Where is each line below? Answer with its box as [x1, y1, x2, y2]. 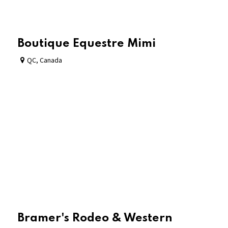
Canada [40, 55, 62, 65]
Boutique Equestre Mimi [18, 37, 156, 49]
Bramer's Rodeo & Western [18, 212, 173, 224]
